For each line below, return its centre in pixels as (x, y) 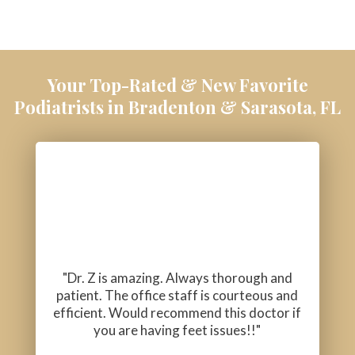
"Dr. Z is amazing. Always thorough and (177, 278)
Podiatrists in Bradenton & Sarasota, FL (177, 107)
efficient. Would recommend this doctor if (177, 313)
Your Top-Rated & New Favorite (177, 85)
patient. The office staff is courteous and (177, 296)
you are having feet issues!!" (177, 330)
